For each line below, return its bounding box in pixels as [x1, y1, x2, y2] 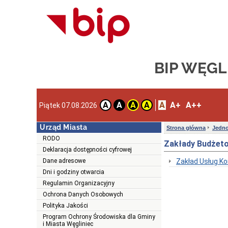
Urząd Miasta [40, 123, 87, 132]
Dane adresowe [43, 157, 85, 165]
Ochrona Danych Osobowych [43, 191, 123, 198]
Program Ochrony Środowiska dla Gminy [43, 213, 155, 221]
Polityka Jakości [43, 202, 88, 210]
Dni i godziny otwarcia [43, 168, 104, 176]
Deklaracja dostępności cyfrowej [43, 146, 132, 154]
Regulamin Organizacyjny [43, 180, 115, 187]
